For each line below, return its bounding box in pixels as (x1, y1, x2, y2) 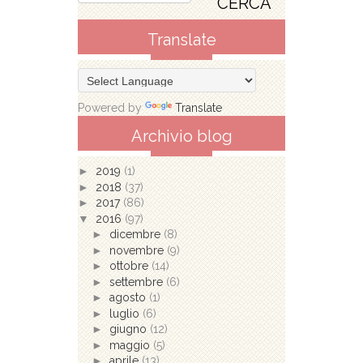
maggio (109, 338, 153, 352)
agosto (109, 291, 149, 305)
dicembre (109, 228, 164, 241)
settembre (109, 275, 166, 288)
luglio (109, 306, 143, 320)
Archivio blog (130, 126, 233, 147)
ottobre (109, 259, 152, 273)
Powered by (78, 101, 145, 115)
